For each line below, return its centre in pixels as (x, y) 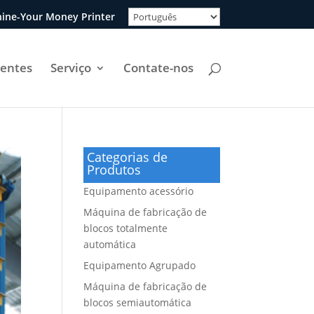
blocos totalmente (126, 228)
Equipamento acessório (139, 191)
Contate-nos (158, 68)
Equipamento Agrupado (140, 265)
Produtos (114, 170)
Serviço (71, 68)
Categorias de (128, 157)
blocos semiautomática (138, 302)
